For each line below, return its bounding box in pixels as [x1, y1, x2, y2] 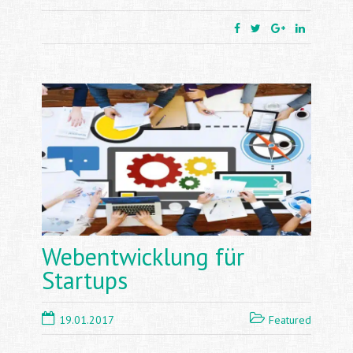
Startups [41, 264, 128, 295]
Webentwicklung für [41, 240, 244, 272]
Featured [269, 312, 312, 327]
